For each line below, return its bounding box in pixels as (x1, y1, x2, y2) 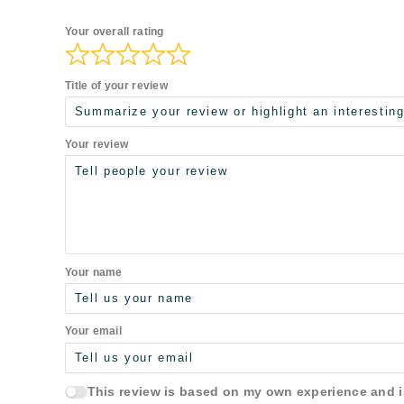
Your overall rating (65, 25, 164, 39)
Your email (65, 325, 122, 338)
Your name (65, 265, 123, 279)
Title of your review (65, 78, 168, 92)
